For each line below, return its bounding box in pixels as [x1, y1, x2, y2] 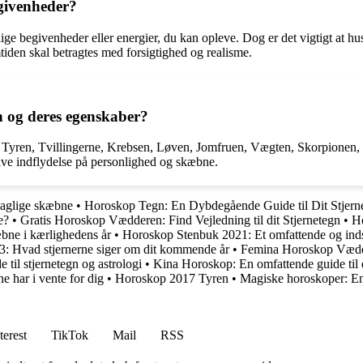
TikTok [51, 328, 88, 343]
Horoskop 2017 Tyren [115, 271, 228, 286]
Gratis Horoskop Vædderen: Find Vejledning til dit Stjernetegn [20, 213, 340, 228]
